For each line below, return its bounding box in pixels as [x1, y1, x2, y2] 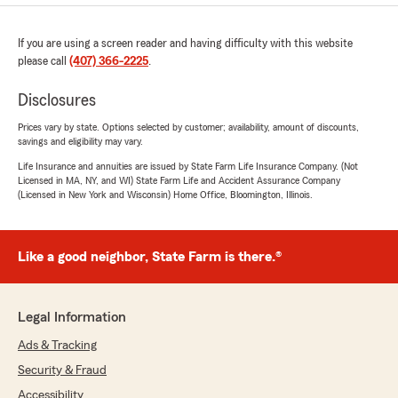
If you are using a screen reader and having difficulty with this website [18, 37, 353, 50]
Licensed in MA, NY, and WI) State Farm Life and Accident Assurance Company [18, 175, 340, 186]
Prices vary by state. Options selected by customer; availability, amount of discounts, [18, 122, 359, 132]
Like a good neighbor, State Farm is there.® [18, 250, 282, 264]
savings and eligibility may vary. [18, 136, 143, 147]
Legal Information [18, 310, 126, 324]
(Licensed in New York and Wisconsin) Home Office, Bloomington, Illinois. [18, 189, 313, 200]
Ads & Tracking [18, 339, 97, 352]
